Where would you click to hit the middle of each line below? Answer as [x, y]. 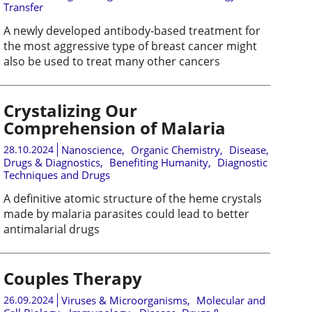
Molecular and [231, 300]
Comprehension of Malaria [114, 128]
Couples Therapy [72, 278]
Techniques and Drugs [56, 175]
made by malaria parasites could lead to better [126, 214]
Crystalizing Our [70, 110]
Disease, [249, 150]
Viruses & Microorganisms [124, 300]
